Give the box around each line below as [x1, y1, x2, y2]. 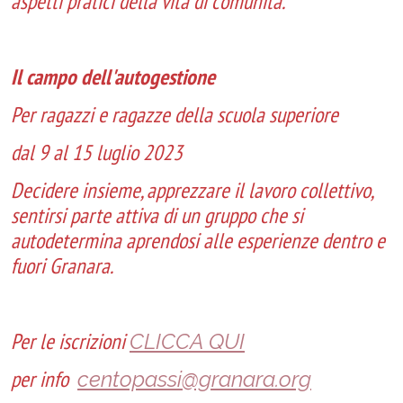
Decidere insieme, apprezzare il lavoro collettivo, [11, 176, 372, 204]
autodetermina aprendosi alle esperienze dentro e [11, 227, 385, 255]
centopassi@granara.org [77, 366, 311, 392]
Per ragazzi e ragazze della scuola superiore [11, 101, 338, 129]
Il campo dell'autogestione [11, 63, 215, 91]
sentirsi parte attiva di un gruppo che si [11, 201, 303, 229]
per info [11, 365, 77, 393]
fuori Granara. [11, 252, 113, 280]
